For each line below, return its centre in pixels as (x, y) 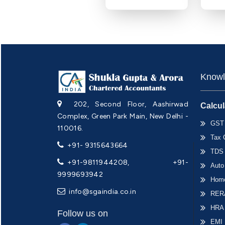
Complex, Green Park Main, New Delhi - (123, 116)
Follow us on (83, 213)
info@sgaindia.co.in (102, 191)
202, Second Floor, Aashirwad (128, 104)
